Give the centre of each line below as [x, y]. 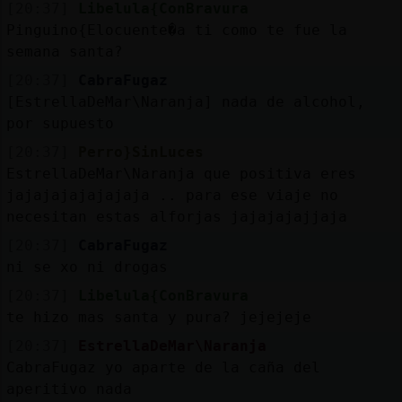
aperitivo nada [69, 389]
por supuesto [60, 123]
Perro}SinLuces [140, 152]
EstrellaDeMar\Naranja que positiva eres [181, 173]
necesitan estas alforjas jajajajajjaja [176, 216]
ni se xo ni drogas [87, 267]
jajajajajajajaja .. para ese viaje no [172, 195]
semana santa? [64, 51]
